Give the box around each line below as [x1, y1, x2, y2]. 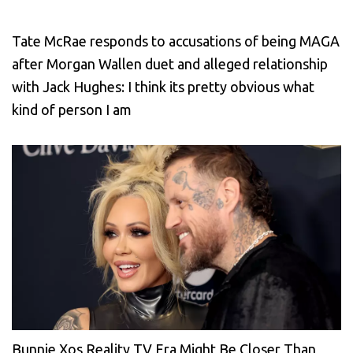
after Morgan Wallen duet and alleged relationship [12, 55, 328, 72]
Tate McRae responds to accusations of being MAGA [12, 32, 340, 49]
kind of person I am [12, 101, 132, 117]
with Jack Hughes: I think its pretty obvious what [12, 78, 314, 95]
